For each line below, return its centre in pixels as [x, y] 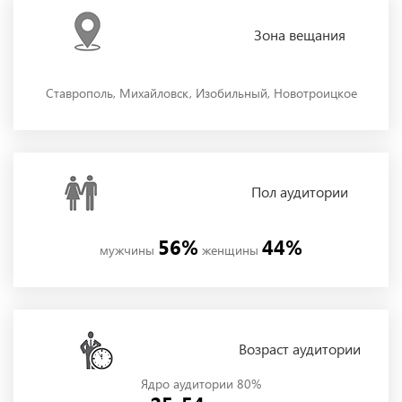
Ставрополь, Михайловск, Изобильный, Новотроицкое [201, 93]
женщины [230, 250]
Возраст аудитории [300, 349]
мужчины [129, 250]
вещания [315, 35]
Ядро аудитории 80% [201, 384]
